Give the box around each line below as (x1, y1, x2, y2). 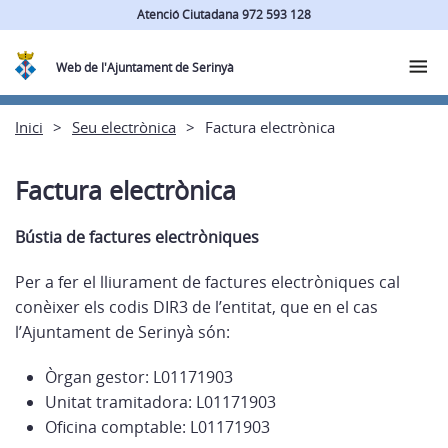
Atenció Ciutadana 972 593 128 (137, 5, 311, 23)
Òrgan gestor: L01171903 (45, 366, 233, 388)
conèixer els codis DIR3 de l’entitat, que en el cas (15, 296, 378, 318)
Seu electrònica (72, 116, 176, 137)
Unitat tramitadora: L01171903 (45, 391, 276, 413)
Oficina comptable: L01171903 (45, 416, 270, 438)
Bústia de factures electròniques (15, 226, 259, 248)
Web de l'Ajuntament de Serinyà (56, 59, 235, 76)
